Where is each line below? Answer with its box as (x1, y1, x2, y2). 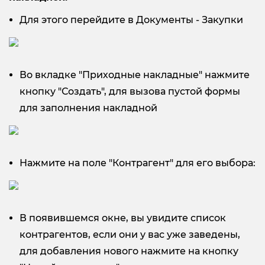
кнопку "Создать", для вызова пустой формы (20, 85, 240, 97)
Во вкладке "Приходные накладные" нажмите (20, 69, 250, 80)
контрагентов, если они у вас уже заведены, (20, 228, 240, 240)
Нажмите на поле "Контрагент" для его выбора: (20, 157, 256, 169)
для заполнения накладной (20, 102, 157, 114)
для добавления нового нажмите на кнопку (20, 245, 238, 257)
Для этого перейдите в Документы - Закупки (20, 14, 243, 25)
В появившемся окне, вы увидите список (20, 212, 226, 224)
